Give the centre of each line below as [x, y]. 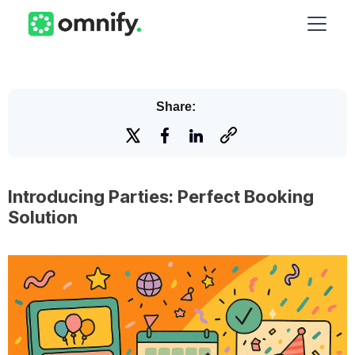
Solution [43, 217]
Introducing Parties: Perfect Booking [161, 197]
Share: [181, 107]
